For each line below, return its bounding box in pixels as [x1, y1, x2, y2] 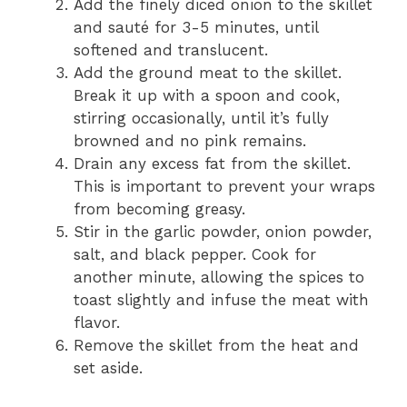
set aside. [74, 358, 143, 377]
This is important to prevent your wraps [74, 176, 375, 195]
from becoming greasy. [74, 199, 245, 218]
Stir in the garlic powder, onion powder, [74, 222, 372, 241]
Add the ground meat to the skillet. [74, 63, 342, 82]
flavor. [74, 313, 120, 332]
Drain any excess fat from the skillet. [74, 154, 351, 173]
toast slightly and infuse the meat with [74, 290, 369, 309]
